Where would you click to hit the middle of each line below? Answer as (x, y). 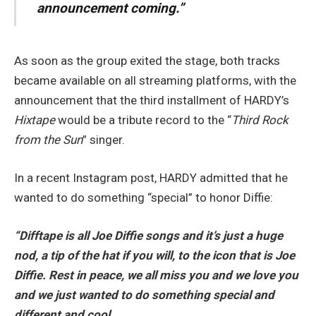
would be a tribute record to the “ (145, 120)
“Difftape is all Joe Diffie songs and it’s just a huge (148, 236)
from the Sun (48, 140)
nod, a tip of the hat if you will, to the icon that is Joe (154, 256)
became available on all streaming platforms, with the (155, 81)
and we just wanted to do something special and (144, 295)
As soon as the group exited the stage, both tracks (147, 61)
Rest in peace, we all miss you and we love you (174, 275)
